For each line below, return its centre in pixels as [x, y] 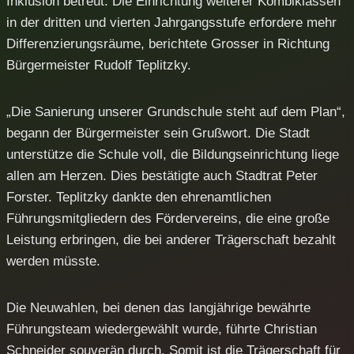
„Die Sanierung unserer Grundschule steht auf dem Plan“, [176, 111]
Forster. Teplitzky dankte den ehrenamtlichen [139, 197]
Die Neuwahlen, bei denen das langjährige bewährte [158, 307]
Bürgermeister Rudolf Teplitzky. [99, 65]
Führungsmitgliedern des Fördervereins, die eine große [168, 218]
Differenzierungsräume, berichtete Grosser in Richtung [168, 43]
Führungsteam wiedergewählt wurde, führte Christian [162, 329]
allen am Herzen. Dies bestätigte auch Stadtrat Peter [162, 175]
